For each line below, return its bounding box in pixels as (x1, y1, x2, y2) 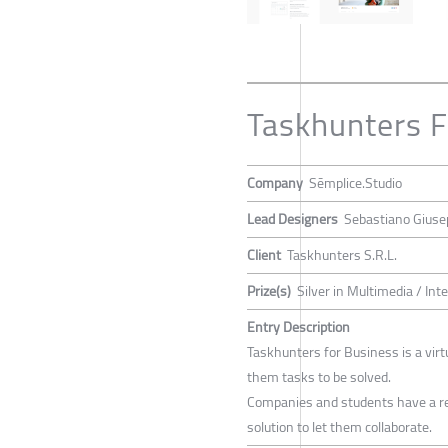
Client (247, 242, 281, 269)
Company (247, 170, 303, 197)
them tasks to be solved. (247, 364, 391, 391)
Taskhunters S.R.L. (287, 242, 397, 269)
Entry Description (247, 314, 350, 341)
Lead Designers (247, 206, 338, 233)
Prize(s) (247, 278, 291, 305)
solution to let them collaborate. (247, 414, 432, 441)
